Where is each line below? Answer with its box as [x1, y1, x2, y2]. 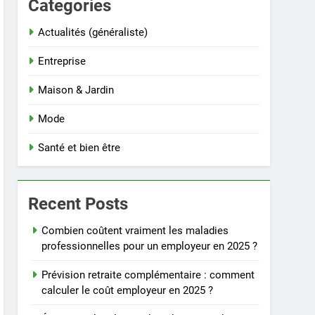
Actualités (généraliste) [38, 26, 148, 39]
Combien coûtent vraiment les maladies [41, 224, 229, 237]
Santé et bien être [38, 141, 121, 154]
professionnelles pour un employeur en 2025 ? [41, 240, 258, 252]
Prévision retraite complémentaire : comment [41, 269, 255, 281]
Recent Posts [28, 194, 129, 214]
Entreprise [38, 55, 86, 67]
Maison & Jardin [38, 84, 115, 96]
